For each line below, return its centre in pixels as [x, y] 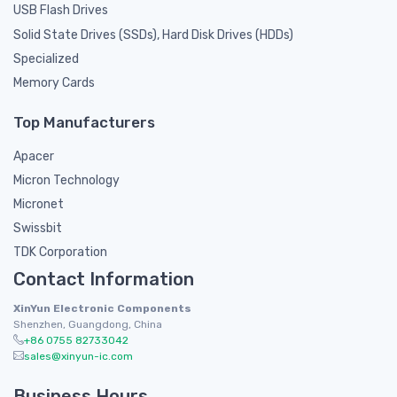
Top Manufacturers [84, 123]
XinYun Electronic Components [102, 309]
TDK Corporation [60, 253]
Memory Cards [54, 83]
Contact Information [104, 280]
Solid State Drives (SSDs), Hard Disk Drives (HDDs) [153, 35]
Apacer [34, 157]
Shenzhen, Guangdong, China [88, 325]
